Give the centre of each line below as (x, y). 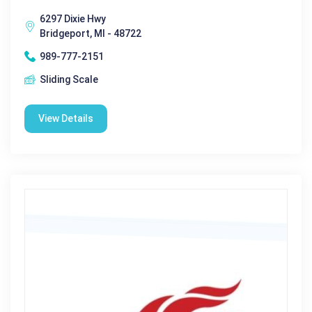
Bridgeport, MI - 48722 (91, 33)
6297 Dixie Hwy (73, 18)
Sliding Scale (69, 79)
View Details (66, 118)
